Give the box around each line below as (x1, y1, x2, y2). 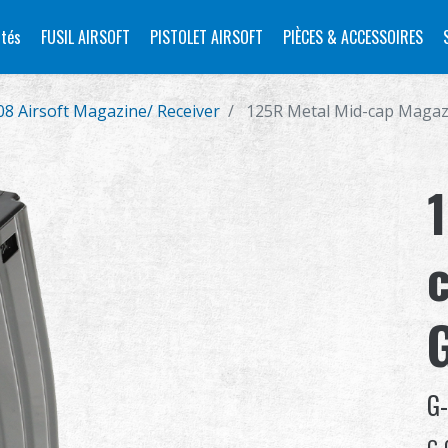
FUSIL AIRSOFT (41, 25, 130, 49)
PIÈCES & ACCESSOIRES (283, 25, 423, 49)
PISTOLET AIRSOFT (150, 25, 263, 49)
